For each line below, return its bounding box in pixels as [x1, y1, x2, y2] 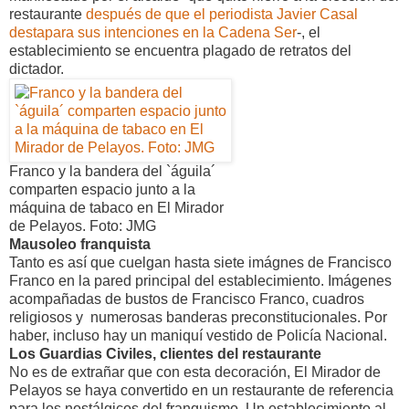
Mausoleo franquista [9, 236, 151, 252]
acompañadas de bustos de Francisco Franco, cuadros [9, 290, 364, 307]
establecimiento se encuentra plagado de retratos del [9, 42, 351, 58]
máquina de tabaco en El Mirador [9, 199, 224, 215]
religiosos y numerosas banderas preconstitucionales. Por [9, 309, 387, 325]
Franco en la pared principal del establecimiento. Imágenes [9, 272, 392, 288]
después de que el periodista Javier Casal [86, 5, 358, 22]
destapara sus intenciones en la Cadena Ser [9, 24, 297, 40]
